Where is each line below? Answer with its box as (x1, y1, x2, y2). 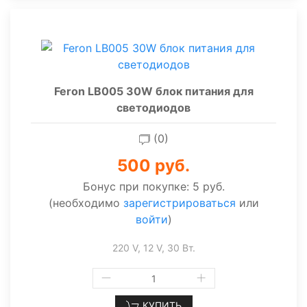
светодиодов (116, 101, 191, 114)
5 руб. (192, 180, 225, 193)
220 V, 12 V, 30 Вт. (112, 242, 195, 254)
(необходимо (48, 196, 123, 210)
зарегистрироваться (123, 196, 236, 210)
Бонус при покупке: (82, 180, 193, 193)
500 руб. (117, 156, 190, 175)
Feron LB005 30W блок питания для (53, 84, 254, 98)
